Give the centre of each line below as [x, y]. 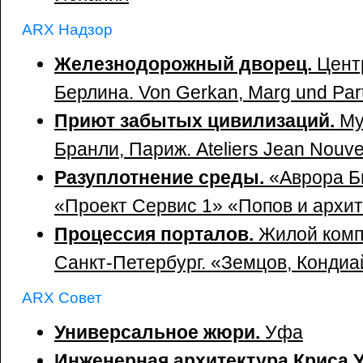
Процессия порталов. [156, 234]
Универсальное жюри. [157, 332]
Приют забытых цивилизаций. [197, 121]
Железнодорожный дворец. [186, 64]
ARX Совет [62, 297]
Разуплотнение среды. [162, 177]
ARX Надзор [67, 29]
